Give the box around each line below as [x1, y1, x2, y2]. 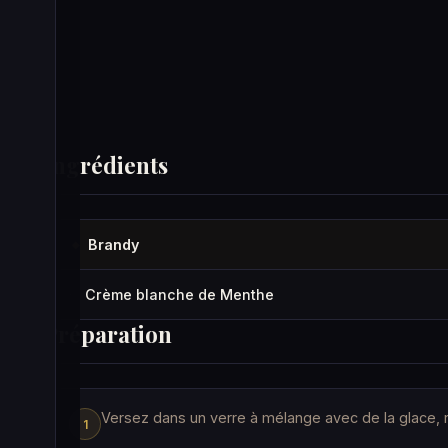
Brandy [88, 236, 139, 253]
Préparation [44, 318, 172, 349]
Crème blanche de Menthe [85, 286, 274, 303]
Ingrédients [44, 149, 168, 180]
